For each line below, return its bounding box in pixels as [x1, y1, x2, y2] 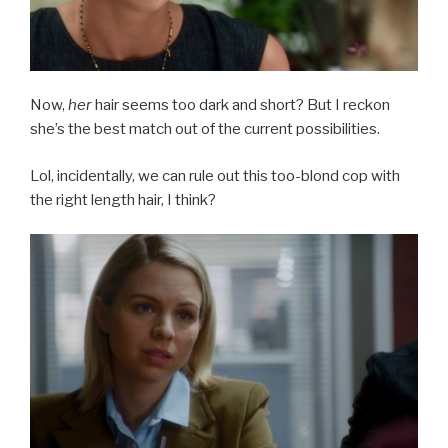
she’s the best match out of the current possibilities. [30, 120, 380, 139]
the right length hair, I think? [30, 190, 216, 209]
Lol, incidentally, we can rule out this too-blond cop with [30, 166, 400, 185]
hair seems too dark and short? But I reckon [92, 96, 390, 115]
